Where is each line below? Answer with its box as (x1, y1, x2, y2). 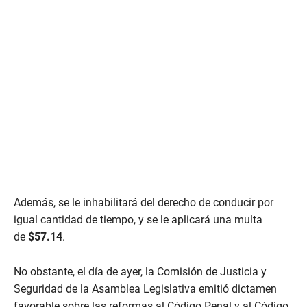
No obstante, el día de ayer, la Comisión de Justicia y (14, 265, 267, 279)
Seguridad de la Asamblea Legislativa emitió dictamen (14, 282, 277, 296)
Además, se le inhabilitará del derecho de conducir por (14, 196, 273, 210)
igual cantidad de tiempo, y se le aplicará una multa (14, 213, 262, 227)
